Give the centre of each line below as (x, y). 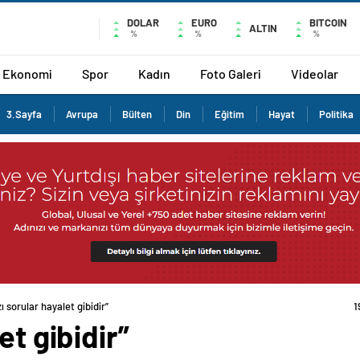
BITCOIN (328, 22)
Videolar (315, 73)
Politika (336, 114)
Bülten (137, 114)
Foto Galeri (231, 73)
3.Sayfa (24, 114)
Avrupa (82, 114)
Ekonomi (27, 73)
